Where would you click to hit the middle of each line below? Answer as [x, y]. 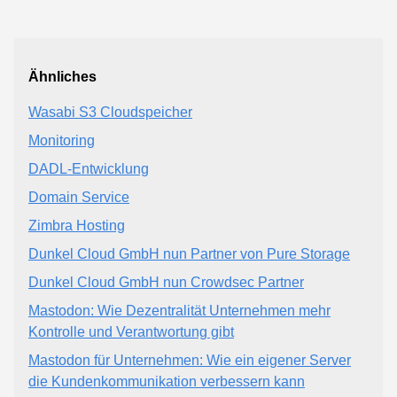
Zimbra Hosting [77, 225]
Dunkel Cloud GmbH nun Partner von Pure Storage [189, 253]
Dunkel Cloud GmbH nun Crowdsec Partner [166, 282]
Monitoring [62, 140]
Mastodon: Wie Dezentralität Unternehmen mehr [179, 310]
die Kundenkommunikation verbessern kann [167, 381]
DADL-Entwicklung [89, 168]
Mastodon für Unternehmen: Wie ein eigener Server [190, 360]
